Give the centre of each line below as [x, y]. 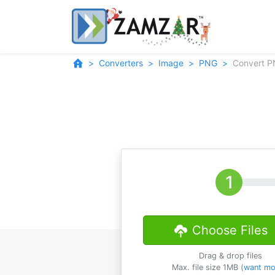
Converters [121, 63]
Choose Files [230, 230]
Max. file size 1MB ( [207, 267]
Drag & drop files [231, 256]
